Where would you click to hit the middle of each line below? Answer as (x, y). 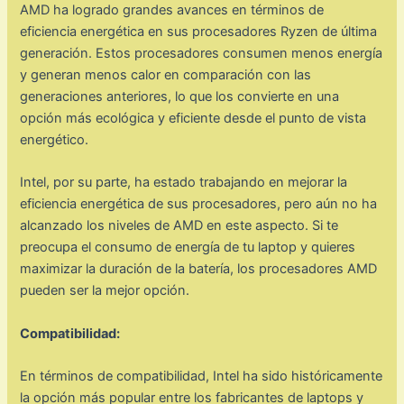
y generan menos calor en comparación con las (166, 75)
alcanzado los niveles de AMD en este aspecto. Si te (179, 226)
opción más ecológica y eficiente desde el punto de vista (193, 119)
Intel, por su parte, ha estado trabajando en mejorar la (184, 183)
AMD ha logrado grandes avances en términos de (172, 10)
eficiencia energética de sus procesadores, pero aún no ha (199, 204)
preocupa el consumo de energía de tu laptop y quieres (188, 248)
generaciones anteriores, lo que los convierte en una (180, 97)
